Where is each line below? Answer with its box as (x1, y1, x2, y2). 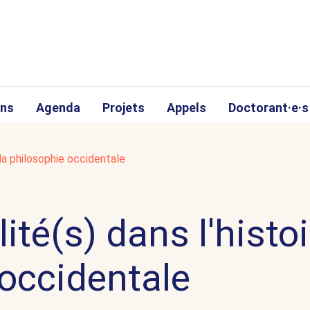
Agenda (36, 100, 80, 116)
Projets (102, 100, 145, 116)
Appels (167, 100, 206, 116)
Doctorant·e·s (228, 100, 309, 116)
